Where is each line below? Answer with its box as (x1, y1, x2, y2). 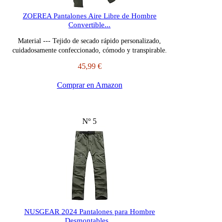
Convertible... (68, 21, 111, 29)
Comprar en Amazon (56, 81, 122, 90)
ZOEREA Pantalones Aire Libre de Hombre (22, 12, 157, 20)
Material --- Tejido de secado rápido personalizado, (18, 37, 162, 45)
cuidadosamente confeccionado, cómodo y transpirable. (12, 47, 167, 55)
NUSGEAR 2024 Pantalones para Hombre (24, 208, 155, 216)
